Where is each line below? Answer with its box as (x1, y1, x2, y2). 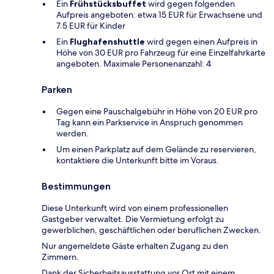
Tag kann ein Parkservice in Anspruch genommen (56, 116, 243, 128)
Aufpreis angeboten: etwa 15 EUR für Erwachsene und (56, 9, 262, 20)
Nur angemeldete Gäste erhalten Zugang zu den (42, 240, 228, 251)
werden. (56, 127, 89, 139)
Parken (42, 83, 72, 95)
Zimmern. (42, 251, 79, 262)
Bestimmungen (42, 180, 111, 192)
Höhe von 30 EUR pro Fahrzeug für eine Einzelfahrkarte (56, 46, 265, 58)
